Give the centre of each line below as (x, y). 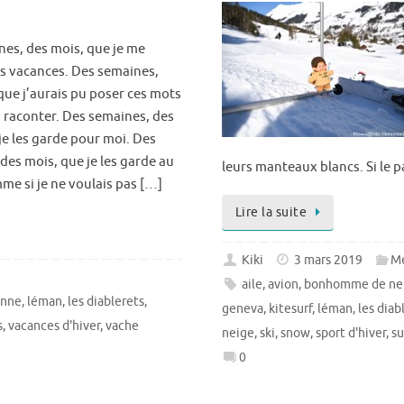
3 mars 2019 (329, 260)
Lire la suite (271, 212)
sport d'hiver (350, 333)
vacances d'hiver (54, 326)
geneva (242, 308)
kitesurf (290, 308)
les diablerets (106, 301)
